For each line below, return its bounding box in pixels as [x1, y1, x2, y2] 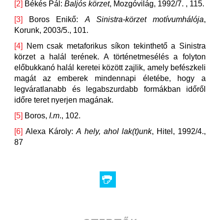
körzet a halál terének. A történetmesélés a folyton [14, 53, 206, 61]
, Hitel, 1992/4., [151, 127, 206, 136]
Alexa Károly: [23, 127, 77, 136]
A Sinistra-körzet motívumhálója [84, 15, 204, 24]
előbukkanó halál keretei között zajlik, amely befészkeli [14, 63, 206, 72]
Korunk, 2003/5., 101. [14, 26, 88, 34]
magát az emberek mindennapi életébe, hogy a [14, 74, 206, 82]
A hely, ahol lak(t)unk [76, 127, 152, 136]
